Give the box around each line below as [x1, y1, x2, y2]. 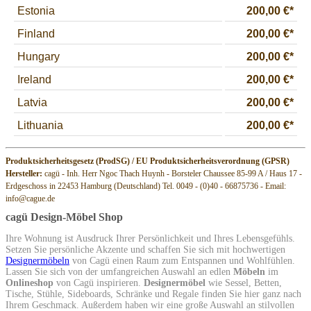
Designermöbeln [6, 255, 69, 267]
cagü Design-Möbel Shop [6, 211, 123, 224]
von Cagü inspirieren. [53, 278, 144, 289]
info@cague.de [6, 193, 55, 203]
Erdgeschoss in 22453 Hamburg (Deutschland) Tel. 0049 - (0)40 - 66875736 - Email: [6, 180, 286, 191]
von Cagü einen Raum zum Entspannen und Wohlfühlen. [69, 255, 295, 267]
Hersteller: [6, 168, 42, 178]
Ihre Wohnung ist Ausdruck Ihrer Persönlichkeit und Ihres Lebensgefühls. [6, 233, 295, 244]
